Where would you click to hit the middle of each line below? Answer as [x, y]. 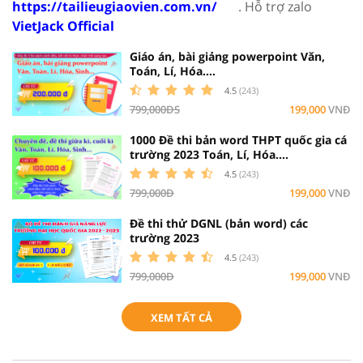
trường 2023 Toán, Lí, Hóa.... [209, 154]
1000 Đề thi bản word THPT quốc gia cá [238, 139]
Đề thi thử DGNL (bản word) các [219, 223]
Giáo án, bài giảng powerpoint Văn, [227, 56]
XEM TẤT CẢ [181, 317]
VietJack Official [63, 26]
